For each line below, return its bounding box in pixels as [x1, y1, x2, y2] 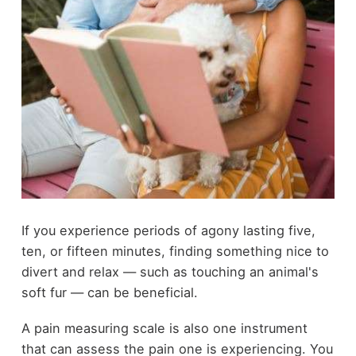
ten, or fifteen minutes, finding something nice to [21, 243, 329, 260]
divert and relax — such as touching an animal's [21, 264, 319, 281]
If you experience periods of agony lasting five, [21, 222, 315, 239]
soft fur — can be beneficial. [21, 284, 198, 301]
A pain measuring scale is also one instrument [21, 319, 308, 336]
